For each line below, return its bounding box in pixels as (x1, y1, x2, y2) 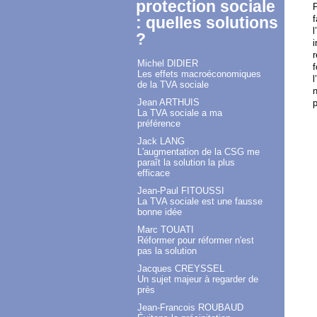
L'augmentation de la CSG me (137, 146, 260, 158)
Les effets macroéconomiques (137, 69, 261, 80)
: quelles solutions (136, 13, 278, 33)
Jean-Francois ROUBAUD (137, 302, 243, 313)
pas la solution (137, 246, 197, 257)
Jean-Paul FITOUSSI (137, 185, 224, 197)
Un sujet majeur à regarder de (137, 274, 258, 285)
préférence (137, 118, 180, 129)
